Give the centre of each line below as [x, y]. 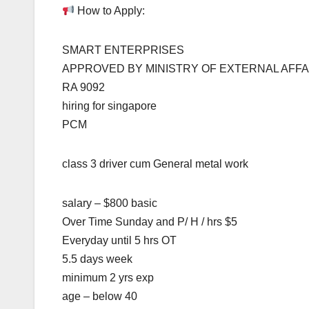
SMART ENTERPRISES [123, 50]
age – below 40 [100, 297]
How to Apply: [110, 11]
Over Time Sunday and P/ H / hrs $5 [150, 222]
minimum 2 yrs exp [108, 278]
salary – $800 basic [110, 203]
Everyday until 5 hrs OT [119, 241]
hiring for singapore [109, 106]
